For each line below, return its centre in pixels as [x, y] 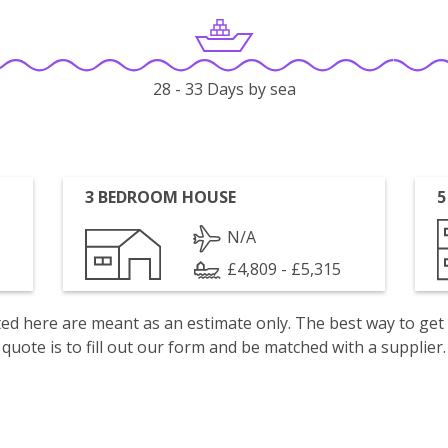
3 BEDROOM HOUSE [161, 197]
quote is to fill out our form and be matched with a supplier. [224, 347]
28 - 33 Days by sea [224, 89]
